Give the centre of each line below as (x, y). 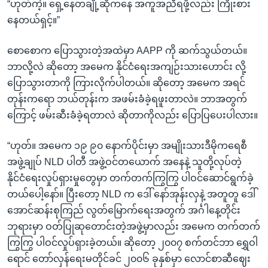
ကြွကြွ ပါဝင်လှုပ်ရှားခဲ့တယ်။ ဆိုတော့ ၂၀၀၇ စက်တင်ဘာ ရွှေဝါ (133, 242)
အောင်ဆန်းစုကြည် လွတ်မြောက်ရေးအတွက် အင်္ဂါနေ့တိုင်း (124, 210)
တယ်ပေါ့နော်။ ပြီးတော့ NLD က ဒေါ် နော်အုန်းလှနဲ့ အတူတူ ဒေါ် (131, 194)
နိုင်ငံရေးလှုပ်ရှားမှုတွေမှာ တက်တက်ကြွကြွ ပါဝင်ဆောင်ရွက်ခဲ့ (130, 178)
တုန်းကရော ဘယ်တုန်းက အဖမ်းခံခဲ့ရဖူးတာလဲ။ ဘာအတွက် (127, 99)
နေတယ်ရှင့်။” (33, 20)
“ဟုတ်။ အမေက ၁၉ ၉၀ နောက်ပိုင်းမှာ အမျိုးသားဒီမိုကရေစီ (127, 145)
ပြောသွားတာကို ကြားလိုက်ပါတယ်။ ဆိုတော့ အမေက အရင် (126, 83)
